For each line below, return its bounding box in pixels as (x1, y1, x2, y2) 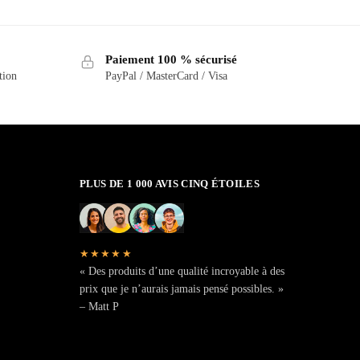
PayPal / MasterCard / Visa (104, 69, 227, 82)
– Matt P (79, 301, 119, 313)
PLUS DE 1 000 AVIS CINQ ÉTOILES (79, 178, 260, 190)
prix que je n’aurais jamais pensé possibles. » (79, 283, 284, 295)
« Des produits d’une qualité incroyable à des (79, 265, 284, 277)
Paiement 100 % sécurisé (104, 52, 237, 66)
